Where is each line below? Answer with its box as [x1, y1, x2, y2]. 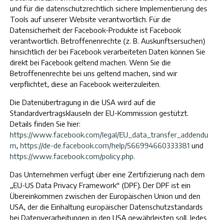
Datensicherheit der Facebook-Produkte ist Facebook [10, 26, 181, 34]
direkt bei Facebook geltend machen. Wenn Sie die [10, 58, 171, 67]
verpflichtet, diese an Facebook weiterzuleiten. [10, 80, 161, 88]
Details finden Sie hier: [10, 119, 81, 128]
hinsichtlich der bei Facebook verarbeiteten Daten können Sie [10, 47, 205, 56]
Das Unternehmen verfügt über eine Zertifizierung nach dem [10, 170, 205, 179]
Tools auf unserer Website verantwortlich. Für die [10, 15, 171, 24]
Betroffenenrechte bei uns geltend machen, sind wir [10, 69, 177, 78]
